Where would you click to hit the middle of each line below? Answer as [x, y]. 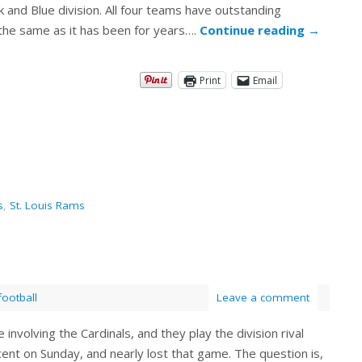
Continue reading [254, 30]
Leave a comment [263, 298]
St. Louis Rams [47, 206]
